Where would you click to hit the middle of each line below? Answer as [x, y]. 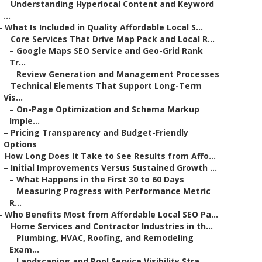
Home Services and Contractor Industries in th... [112, 226]
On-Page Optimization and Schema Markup [108, 109]
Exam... [24, 249]
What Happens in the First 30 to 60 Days [100, 179]
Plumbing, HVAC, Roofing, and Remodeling [105, 238]
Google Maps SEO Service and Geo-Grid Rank [110, 51]
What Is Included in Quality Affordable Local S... [104, 27]
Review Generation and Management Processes [118, 74]
